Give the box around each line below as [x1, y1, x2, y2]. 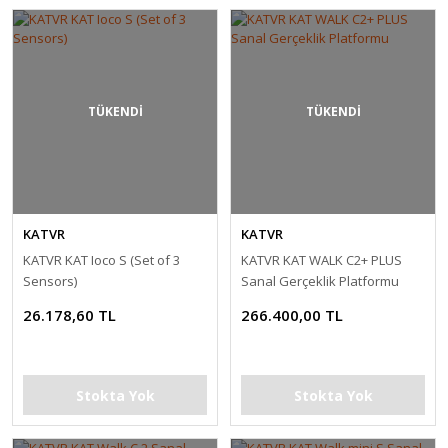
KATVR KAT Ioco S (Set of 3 [23, 251, 180, 269]
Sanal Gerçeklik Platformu [241, 272, 399, 290]
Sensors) [23, 272, 77, 290]
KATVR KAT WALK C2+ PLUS [241, 251, 402, 269]
